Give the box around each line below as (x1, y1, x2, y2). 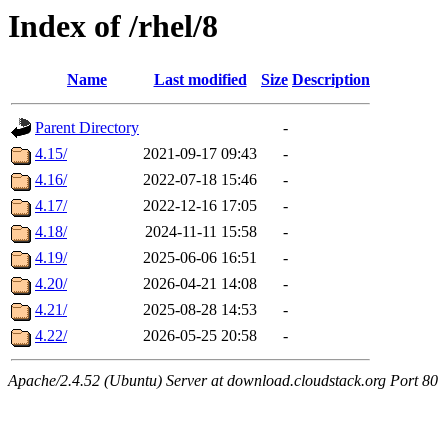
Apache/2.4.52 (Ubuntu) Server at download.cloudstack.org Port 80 (8, 372, 438, 390)
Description (292, 71, 370, 89)
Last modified (153, 71, 247, 89)
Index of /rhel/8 (8, 8, 218, 44)
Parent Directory (35, 119, 139, 137)
